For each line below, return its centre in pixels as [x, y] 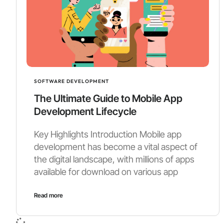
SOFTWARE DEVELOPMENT [71, 81]
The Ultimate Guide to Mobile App [108, 98]
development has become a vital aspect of [116, 147]
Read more [48, 195]
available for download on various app [106, 172]
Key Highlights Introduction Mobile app [108, 134]
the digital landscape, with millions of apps [114, 159]
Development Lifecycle [85, 111]
